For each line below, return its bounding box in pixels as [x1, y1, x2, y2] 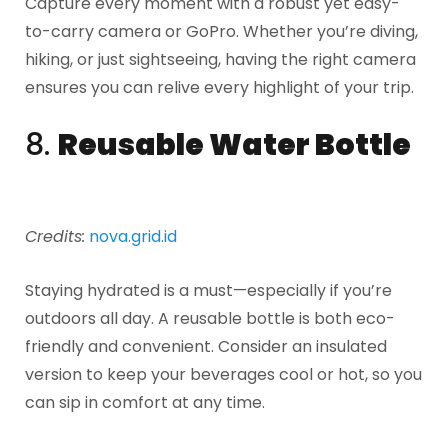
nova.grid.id [89, 225, 177, 249]
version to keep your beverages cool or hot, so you [25, 363, 422, 387]
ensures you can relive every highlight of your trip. [25, 75, 414, 99]
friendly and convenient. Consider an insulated [25, 335, 387, 359]
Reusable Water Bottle [58, 124, 411, 167]
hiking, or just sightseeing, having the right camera [25, 47, 416, 71]
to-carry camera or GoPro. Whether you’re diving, [25, 19, 418, 43]
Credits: [25, 225, 85, 249]
